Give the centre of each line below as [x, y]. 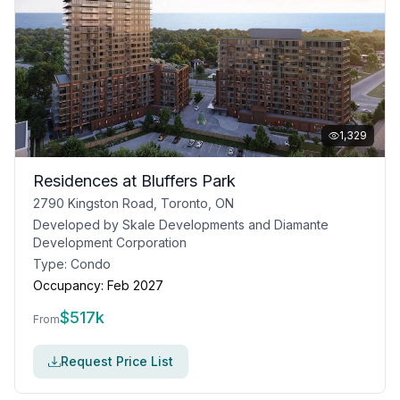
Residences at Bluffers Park [134, 181]
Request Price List [117, 361]
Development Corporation [110, 242]
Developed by [78, 225]
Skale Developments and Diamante [225, 225]
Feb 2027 [135, 285]
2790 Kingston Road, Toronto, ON [133, 203]
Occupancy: [68, 285]
